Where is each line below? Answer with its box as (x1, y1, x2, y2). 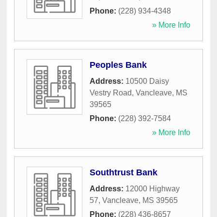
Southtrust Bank (90, 168, 157, 178)
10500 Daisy (125, 77, 169, 86)
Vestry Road (90, 89, 132, 97)
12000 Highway (125, 185, 180, 193)
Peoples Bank (90, 60, 147, 70)
